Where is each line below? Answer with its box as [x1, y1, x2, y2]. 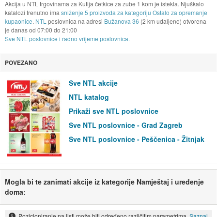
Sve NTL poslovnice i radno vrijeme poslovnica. [4, 34, 130, 43]
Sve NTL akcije [69, 78, 118, 88]
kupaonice [4, 17, 32, 26]
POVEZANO [4, 58, 37, 67]
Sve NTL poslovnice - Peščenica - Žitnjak [69, 134, 204, 144]
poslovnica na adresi [46, 17, 104, 26]
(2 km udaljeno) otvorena [139, 17, 206, 26]
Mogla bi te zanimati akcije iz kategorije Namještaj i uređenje [5, 177, 204, 187]
